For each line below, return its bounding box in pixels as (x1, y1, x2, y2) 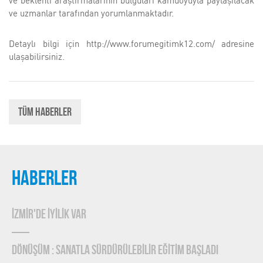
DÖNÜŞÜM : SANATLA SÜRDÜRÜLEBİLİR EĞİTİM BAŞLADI (12, 244, 218, 258)
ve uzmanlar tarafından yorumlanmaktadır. (9, 7, 174, 19)
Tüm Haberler (18, 106, 72, 119)
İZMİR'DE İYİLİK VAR (12, 208, 86, 222)
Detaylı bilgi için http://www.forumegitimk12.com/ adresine (9, 38, 254, 49)
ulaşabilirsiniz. (9, 50, 65, 62)
